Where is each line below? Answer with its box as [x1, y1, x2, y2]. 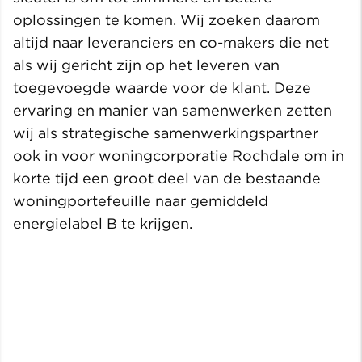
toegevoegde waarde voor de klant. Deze [13, 79, 311, 97]
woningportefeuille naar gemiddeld [13, 192, 268, 210]
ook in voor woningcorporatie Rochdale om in [13, 147, 344, 165]
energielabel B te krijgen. [13, 215, 192, 233]
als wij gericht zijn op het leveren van [13, 57, 280, 74]
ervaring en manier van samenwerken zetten [13, 102, 332, 120]
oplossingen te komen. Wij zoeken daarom [13, 11, 320, 29]
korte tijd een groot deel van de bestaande [13, 170, 321, 187]
